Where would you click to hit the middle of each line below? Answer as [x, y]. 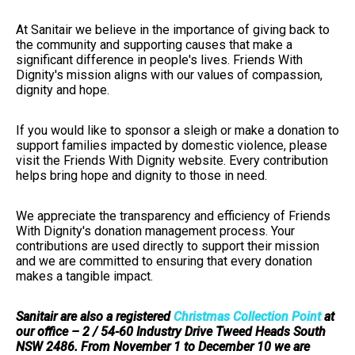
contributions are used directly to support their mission [168, 246]
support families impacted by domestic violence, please [172, 146]
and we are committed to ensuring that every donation [164, 261]
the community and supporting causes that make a [154, 45]
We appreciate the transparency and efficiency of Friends [173, 216]
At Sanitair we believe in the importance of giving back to [173, 30]
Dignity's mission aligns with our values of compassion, [169, 75]
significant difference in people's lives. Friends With [159, 60]
